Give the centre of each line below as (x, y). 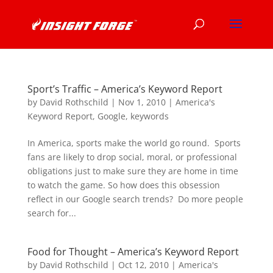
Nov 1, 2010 (142, 102)
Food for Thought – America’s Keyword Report (133, 252)
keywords (149, 116)
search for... (51, 213)
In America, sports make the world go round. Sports (134, 143)
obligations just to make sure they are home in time (133, 171)
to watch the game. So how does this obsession (123, 185)
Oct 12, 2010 (143, 265)
